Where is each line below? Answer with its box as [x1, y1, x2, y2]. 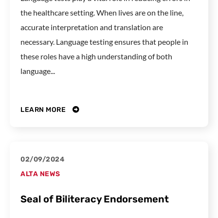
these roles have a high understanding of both [20, 51, 172, 61]
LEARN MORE [20, 106, 68, 114]
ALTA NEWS [20, 170, 60, 179]
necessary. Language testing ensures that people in [20, 36, 188, 46]
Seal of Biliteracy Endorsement [20, 193, 169, 205]
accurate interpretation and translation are [20, 22, 163, 32]
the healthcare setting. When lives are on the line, [20, 7, 183, 17]
